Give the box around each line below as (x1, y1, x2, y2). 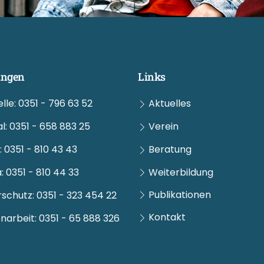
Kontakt (148, 210, 186, 225)
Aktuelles (148, 97, 191, 111)
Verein (148, 120, 179, 134)
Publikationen (148, 188, 211, 202)
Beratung (148, 143, 192, 157)
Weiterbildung (148, 166, 213, 180)
